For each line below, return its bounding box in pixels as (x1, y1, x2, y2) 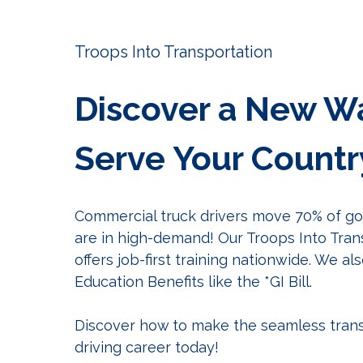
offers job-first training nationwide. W (75, 251, 329, 269)
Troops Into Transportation (75, 42, 272, 62)
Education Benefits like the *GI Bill (75, 273, 310, 291)
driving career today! (75, 339, 219, 357)
